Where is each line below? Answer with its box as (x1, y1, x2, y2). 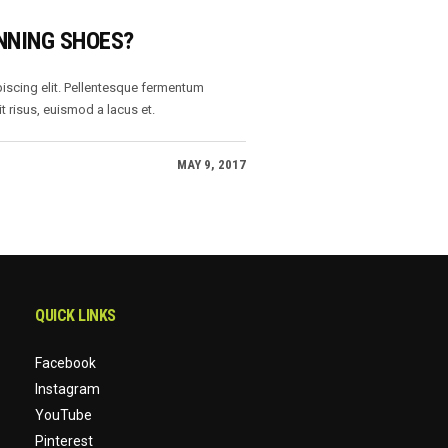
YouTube (35, 407, 93, 423)
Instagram (35, 381, 101, 397)
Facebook (35, 355, 97, 371)
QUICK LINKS (35, 306, 116, 325)
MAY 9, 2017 (177, 157, 246, 172)
